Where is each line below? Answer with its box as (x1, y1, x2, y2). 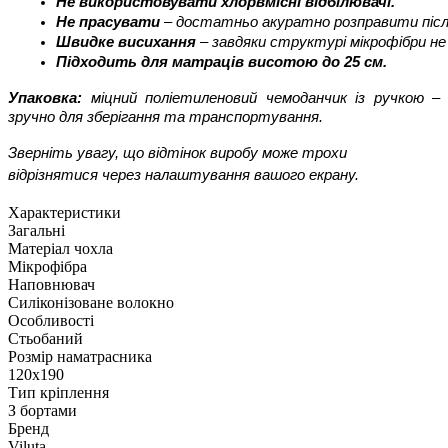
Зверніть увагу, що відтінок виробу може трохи (8, 144, 347, 161)
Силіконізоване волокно (8, 293, 174, 311)
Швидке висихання (56, 33, 196, 50)
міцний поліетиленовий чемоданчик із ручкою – (82, 89, 440, 106)
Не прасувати (56, 13, 160, 30)
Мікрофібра (8, 257, 87, 275)
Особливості (8, 311, 94, 329)
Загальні (8, 221, 65, 239)
